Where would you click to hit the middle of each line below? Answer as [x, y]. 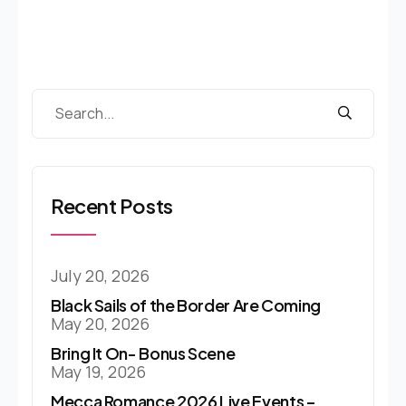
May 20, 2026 [100, 323]
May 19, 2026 [98, 371]
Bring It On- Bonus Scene [143, 353]
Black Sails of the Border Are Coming [186, 304]
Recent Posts [112, 205]
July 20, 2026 [100, 275]
